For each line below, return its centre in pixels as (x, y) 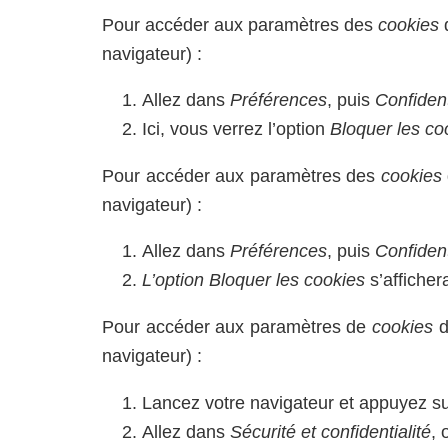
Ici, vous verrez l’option (236, 129)
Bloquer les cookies (287, 280)
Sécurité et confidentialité (330, 431)
